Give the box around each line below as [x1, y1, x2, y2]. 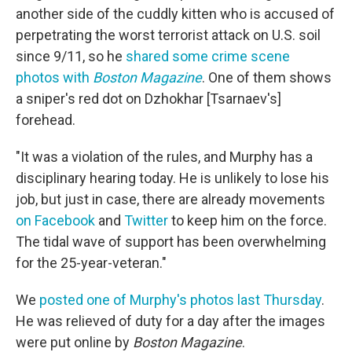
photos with [16, 69, 93, 86]
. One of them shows [202, 69, 332, 86]
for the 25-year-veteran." [16, 255, 167, 271]
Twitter [124, 212, 168, 229]
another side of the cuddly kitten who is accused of [16, 5, 335, 22]
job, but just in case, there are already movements [16, 191, 325, 207]
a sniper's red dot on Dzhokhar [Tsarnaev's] [16, 90, 281, 107]
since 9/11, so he [16, 48, 126, 64]
